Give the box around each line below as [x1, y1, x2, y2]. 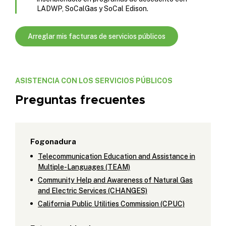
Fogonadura [30, 137, 76, 146]
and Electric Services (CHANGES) [38, 186, 147, 195]
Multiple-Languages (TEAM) [38, 162, 130, 171]
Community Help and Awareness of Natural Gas [38, 176, 193, 184]
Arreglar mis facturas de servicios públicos [28, 32, 165, 40]
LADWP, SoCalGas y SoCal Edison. [37, 4, 148, 13]
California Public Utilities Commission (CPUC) [38, 199, 185, 208]
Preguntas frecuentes [15, 92, 145, 107]
